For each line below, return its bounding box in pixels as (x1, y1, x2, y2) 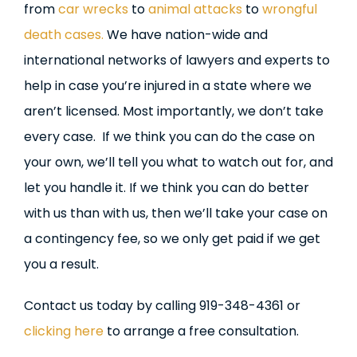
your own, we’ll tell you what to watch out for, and (24, 153, 333, 171)
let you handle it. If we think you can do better (24, 178, 309, 197)
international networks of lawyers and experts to (24, 51, 330, 69)
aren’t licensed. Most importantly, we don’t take (24, 102, 324, 120)
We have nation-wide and (104, 25, 268, 44)
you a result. (24, 255, 99, 273)
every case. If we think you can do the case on (24, 127, 315, 146)
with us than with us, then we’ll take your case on (24, 204, 328, 222)
